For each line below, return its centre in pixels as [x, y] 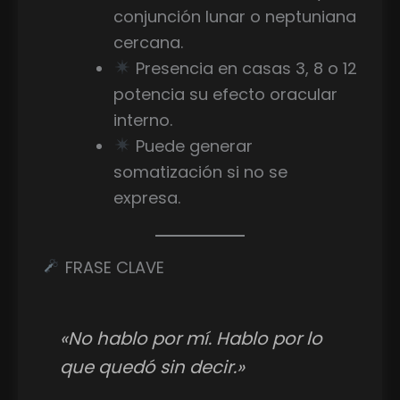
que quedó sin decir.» [152, 367]
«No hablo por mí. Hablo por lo [191, 339]
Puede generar [192, 146]
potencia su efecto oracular [225, 94]
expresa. [146, 197]
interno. [142, 120]
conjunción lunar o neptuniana [234, 16]
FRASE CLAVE [112, 267]
